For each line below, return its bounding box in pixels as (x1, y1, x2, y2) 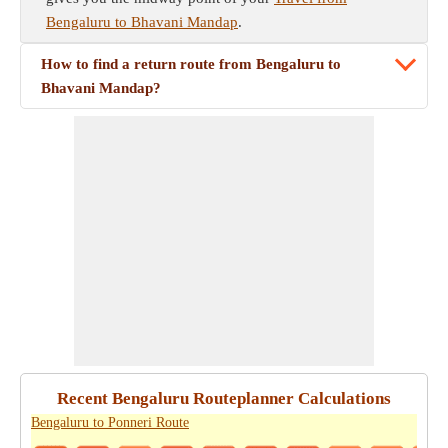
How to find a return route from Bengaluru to (41, 56, 341, 72)
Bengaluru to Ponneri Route (31, 415, 189, 430)
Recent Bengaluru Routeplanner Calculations (57, 389, 391, 408)
